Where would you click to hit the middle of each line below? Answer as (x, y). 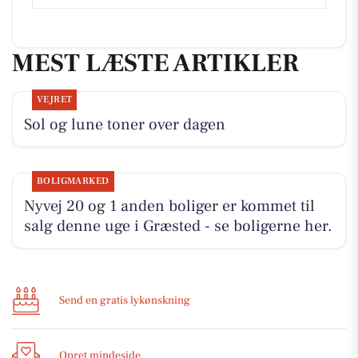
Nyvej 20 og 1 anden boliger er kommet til (169, 207)
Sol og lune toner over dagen (124, 125)
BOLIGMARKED (73, 181)
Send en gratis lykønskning (125, 301)
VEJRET (54, 100)
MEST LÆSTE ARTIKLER (155, 63)
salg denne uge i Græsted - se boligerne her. (178, 227)
